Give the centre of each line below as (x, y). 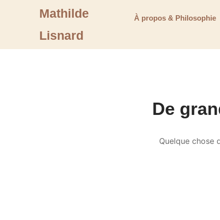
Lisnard (61, 35)
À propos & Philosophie (175, 18)
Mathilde (64, 13)
